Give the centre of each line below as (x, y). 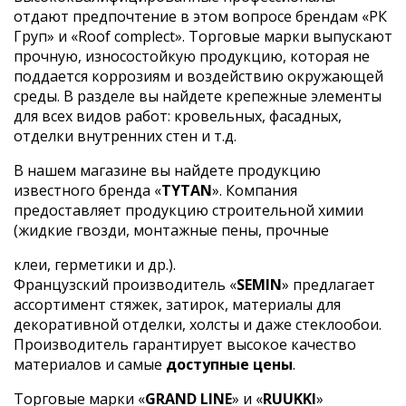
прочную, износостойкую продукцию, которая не (192, 56)
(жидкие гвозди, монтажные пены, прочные (171, 230)
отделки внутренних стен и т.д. (125, 135)
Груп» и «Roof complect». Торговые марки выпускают (203, 36)
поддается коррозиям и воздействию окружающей (198, 76)
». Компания (255, 190)
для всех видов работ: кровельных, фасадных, (178, 116)
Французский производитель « (125, 284)
